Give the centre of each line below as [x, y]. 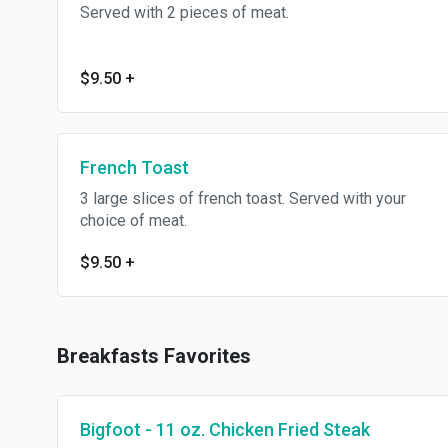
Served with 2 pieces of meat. [184, 12]
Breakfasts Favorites [154, 356]
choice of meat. [133, 220]
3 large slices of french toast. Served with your [243, 198]
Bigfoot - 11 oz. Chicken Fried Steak [225, 429]
